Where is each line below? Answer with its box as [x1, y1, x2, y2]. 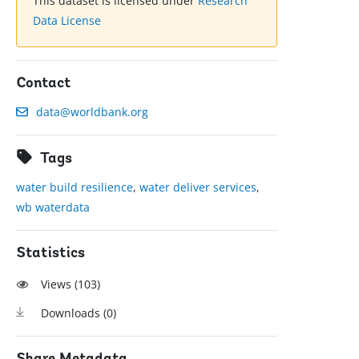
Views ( [41, 276, 79, 292]
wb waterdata [16, 200, 91, 216]
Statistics [16, 246, 86, 262]
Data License [33, 13, 102, 29]
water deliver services [139, 179, 257, 196]
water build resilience [16, 179, 134, 196]
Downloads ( [41, 305, 107, 321]
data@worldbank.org [36, 104, 149, 120]
